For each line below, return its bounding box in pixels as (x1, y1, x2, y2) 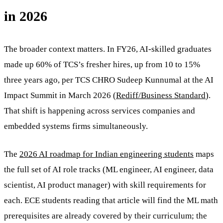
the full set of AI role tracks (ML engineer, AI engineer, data (4, 165, 214, 175)
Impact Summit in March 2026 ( (4, 90, 116, 100)
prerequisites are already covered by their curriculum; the (4, 211, 207, 221)
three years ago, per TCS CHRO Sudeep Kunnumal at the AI (4, 75, 214, 85)
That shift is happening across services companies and (4, 106, 195, 115)
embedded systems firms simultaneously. (4, 121, 148, 131)
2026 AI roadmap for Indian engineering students (19, 149, 194, 159)
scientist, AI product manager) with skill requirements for (4, 180, 206, 190)
